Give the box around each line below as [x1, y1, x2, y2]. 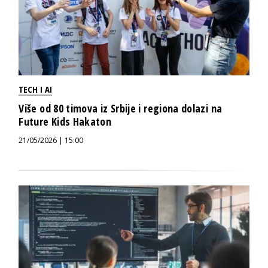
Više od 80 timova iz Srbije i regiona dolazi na [19, 101, 223, 116]
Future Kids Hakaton [19, 114, 112, 129]
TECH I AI [19, 83, 53, 96]
